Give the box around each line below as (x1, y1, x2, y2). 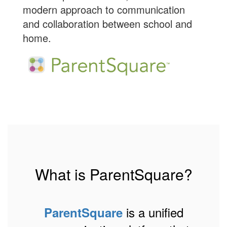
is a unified (122, 203, 183, 221)
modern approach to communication (23, 2, 185, 17)
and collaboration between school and (23, 16, 192, 31)
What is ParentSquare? (34, 163, 193, 185)
